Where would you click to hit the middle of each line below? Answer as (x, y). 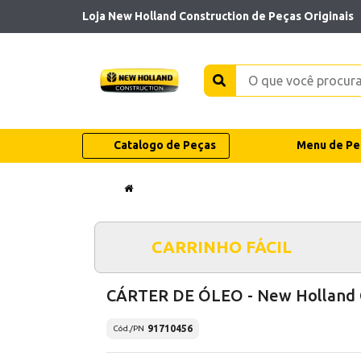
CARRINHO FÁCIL (221, 247)
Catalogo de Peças (164, 145)
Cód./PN (129, 329)
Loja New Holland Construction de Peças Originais (218, 16)
